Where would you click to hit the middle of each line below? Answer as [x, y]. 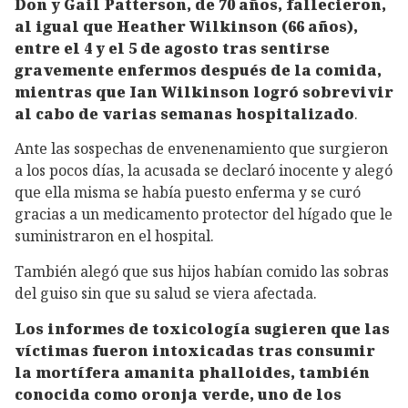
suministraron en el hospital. [114, 236]
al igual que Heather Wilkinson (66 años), [186, 26]
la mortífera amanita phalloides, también [192, 372]
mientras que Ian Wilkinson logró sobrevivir [204, 92]
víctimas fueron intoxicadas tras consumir [195, 350]
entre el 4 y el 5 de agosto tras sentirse [172, 48]
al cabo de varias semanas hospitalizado [184, 113]
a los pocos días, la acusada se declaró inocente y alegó [204, 171]
